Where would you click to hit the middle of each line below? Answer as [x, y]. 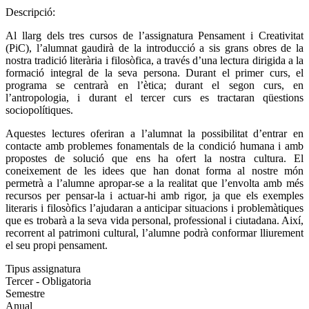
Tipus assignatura [43, 268]
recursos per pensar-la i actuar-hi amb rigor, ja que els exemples [154, 195]
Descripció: [32, 12]
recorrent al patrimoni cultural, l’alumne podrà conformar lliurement [154, 232]
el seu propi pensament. [57, 245]
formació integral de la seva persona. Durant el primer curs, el [154, 72]
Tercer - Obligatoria [48, 281]
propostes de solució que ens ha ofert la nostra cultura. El [154, 158]
